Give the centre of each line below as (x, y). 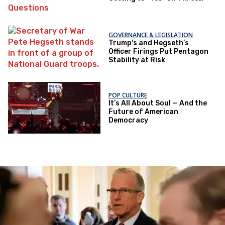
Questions (127, 7)
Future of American (144, 111)
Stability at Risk (137, 60)
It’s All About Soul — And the (158, 103)
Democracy (129, 120)
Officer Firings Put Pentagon (159, 51)
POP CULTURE (128, 95)
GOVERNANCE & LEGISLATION (151, 35)
